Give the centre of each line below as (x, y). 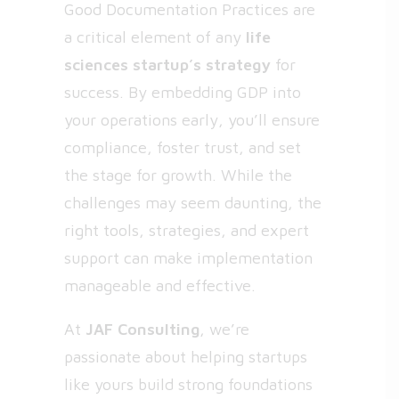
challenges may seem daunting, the (193, 203)
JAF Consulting (142, 329)
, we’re (224, 329)
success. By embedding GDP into (183, 92)
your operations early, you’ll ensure (192, 120)
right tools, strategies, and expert (187, 230)
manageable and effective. (160, 285)
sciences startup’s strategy (167, 65)
